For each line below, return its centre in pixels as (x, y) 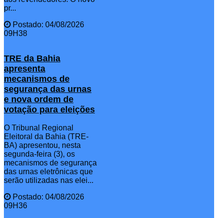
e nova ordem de (39, 99)
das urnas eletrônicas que (48, 171)
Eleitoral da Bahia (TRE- (46, 136)
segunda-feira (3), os (39, 154)
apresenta (25, 68)
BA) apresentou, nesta (42, 145)
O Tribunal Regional (39, 127)
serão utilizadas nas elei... (49, 180)
